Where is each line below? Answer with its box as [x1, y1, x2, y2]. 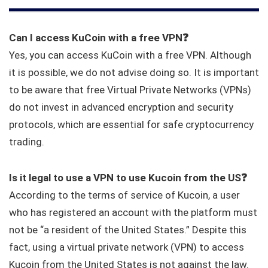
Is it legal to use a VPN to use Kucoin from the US [9, 171, 241, 184]
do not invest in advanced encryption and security [9, 100, 233, 113]
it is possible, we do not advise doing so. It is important [9, 66, 259, 78]
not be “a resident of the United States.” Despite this [9, 223, 246, 236]
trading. [9, 135, 44, 148]
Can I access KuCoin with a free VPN [9, 31, 182, 44]
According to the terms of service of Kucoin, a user [9, 188, 240, 201]
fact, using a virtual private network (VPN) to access [9, 240, 244, 253]
